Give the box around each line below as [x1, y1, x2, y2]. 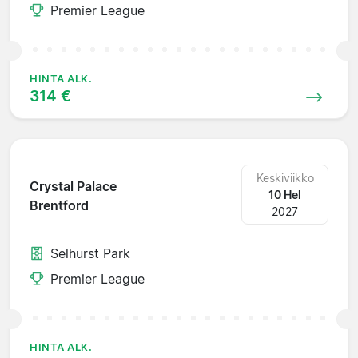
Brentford [30, 197, 89, 214]
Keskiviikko [256, 170, 314, 185]
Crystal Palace [30, 178, 117, 195]
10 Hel [268, 187, 302, 201]
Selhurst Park [50, 245, 130, 261]
